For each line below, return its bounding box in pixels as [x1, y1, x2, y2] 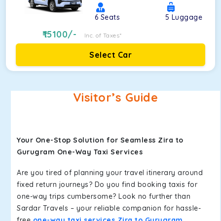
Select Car [89, 50, 132, 60]
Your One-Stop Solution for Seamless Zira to [17, 136, 184, 145]
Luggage [171, 13, 202, 22]
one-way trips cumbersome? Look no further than [17, 192, 190, 201]
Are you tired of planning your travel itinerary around [17, 168, 203, 177]
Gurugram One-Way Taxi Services [17, 147, 143, 156]
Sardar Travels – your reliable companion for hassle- [17, 204, 201, 213]
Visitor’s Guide [73, 90, 158, 105]
